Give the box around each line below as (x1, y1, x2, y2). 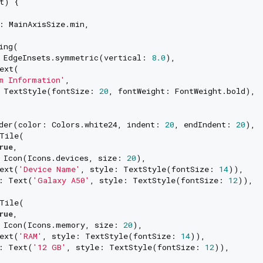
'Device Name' (18, 164, 80, 175)
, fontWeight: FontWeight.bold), (108, 86, 255, 97)
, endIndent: (174, 119, 236, 130)
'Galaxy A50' (32, 175, 90, 186)
